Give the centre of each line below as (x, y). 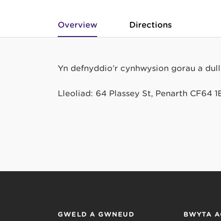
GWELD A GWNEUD (96, 215)
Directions (150, 25)
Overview (77, 25)
